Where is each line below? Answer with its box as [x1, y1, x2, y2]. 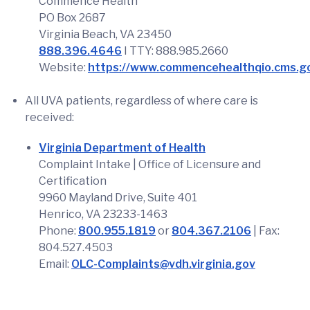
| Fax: [251, 224, 280, 237]
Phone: [39, 224, 78, 237]
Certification [39, 174, 107, 188]
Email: [39, 257, 71, 271]
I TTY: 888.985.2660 [122, 44, 228, 57]
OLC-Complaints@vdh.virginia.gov [71, 257, 255, 271]
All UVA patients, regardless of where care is [25, 94, 258, 107]
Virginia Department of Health [39, 141, 206, 154]
